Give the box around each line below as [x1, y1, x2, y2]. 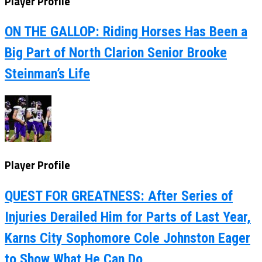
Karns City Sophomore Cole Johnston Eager [5, 229, 250, 246]
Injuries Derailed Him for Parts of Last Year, [5, 208, 251, 225]
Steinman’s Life [5, 65, 90, 82]
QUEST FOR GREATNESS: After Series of [5, 187, 233, 204]
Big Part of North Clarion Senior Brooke [5, 44, 227, 61]
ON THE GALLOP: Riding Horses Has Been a [5, 23, 247, 40]
